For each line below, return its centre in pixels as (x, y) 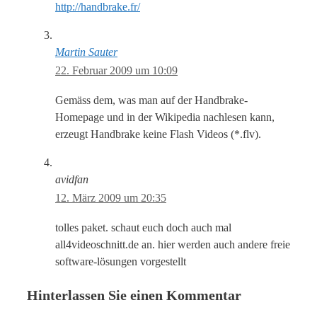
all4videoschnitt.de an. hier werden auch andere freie (173, 245)
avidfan (72, 180)
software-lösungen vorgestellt (121, 262)
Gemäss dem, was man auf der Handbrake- (151, 100)
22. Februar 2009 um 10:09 (116, 71)
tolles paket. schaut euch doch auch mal (143, 228)
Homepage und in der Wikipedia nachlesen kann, (165, 117)
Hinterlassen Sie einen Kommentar (134, 295)
